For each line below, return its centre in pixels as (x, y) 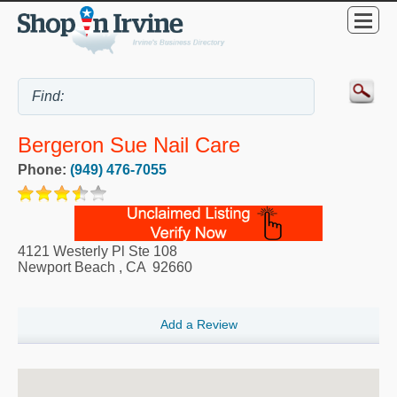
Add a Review (198, 324)
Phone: (44, 169)
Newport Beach (66, 267)
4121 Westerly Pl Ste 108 (97, 251)
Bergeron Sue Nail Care (129, 144)
